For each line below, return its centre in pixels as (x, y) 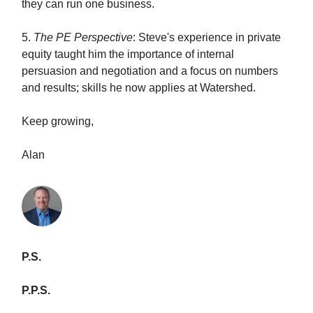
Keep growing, (58, 121)
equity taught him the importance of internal (128, 54)
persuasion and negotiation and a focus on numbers (150, 71)
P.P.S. (36, 290)
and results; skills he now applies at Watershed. (139, 88)
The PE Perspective (83, 37)
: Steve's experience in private (207, 37)
